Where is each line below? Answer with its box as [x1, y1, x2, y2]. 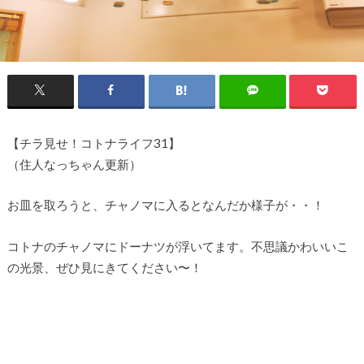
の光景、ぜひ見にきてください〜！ [6, 259, 202, 275]
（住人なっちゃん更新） [6, 156, 141, 171]
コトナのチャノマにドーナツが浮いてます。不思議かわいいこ [6, 238, 349, 253]
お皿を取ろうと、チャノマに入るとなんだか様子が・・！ [6, 197, 324, 213]
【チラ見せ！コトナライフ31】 [6, 135, 180, 150]
